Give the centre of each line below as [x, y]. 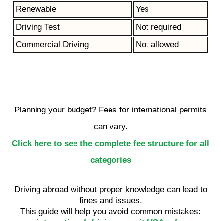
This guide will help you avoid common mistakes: [110, 211]
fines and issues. [110, 200]
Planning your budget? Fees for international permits [110, 110]
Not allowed [157, 44]
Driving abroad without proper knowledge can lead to [110, 189]
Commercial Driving [52, 44]
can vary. [110, 126]
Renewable [36, 9]
